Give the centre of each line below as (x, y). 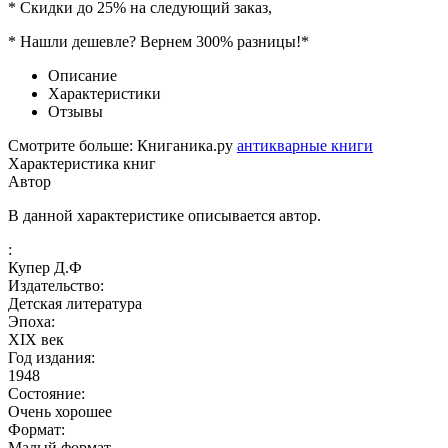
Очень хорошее (60, 411)
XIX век (36, 339)
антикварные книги (305, 145)
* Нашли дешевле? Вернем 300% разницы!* (158, 41)
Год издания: (51, 357)
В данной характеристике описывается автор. (164, 215)
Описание (82, 75)
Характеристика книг (82, 163)
